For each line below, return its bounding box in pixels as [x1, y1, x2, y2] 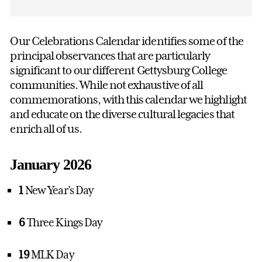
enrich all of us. [10, 122, 82, 136]
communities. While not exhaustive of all [10, 78, 204, 92]
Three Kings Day [26, 216, 102, 229]
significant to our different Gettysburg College [10, 63, 227, 78]
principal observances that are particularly [10, 49, 211, 63]
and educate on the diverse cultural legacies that [10, 107, 235, 122]
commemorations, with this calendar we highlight [10, 92, 247, 107]
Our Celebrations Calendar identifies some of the [10, 34, 243, 49]
